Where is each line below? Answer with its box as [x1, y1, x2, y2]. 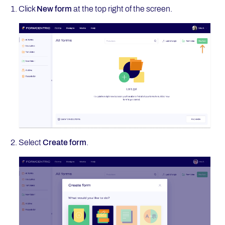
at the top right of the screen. [71, 5, 172, 13]
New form [36, 5, 72, 13]
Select [18, 138, 43, 147]
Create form [42, 138, 86, 147]
